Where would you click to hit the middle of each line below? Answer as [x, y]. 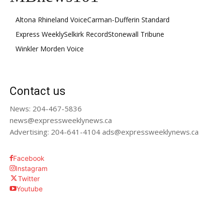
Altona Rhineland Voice [51, 20]
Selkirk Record [86, 34]
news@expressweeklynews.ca [61, 120]
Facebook [29, 158]
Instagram [31, 169]
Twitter [29, 179]
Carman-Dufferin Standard [128, 20]
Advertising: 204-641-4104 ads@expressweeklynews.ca [104, 132]
